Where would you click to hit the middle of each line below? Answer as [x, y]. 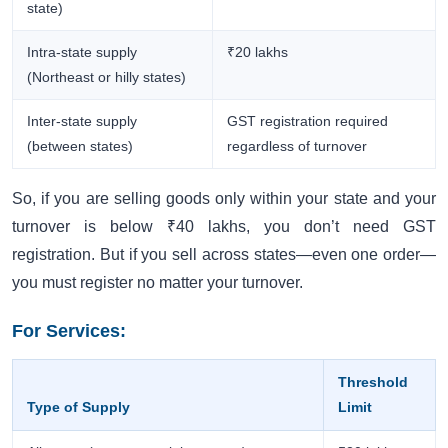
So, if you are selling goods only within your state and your [224, 199]
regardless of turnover [297, 146]
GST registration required [308, 121]
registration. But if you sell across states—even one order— [224, 255]
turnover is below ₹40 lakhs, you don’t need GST [224, 227]
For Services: [69, 331]
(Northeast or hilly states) [107, 77]
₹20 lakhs [258, 52]
